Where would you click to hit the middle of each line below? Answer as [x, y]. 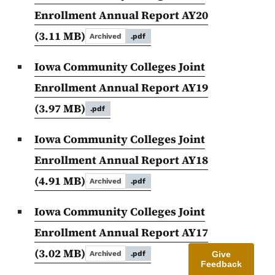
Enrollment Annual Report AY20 [121, 15]
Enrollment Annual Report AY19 [121, 88]
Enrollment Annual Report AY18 [121, 160]
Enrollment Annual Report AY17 [121, 233]
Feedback [221, 264]
